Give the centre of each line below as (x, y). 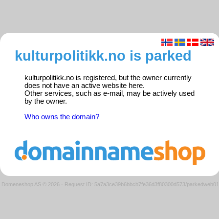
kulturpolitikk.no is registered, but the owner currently (108, 78)
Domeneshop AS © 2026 (30, 184)
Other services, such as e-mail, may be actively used (109, 94)
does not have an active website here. (85, 86)
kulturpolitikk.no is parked (103, 56)
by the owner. (46, 101)
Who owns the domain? (62, 117)
